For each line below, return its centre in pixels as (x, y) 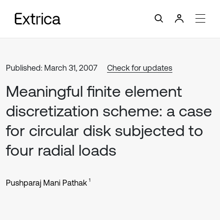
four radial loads (61, 150)
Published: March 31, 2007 (52, 68)
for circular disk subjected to (105, 130)
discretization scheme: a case (109, 111)
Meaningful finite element (94, 91)
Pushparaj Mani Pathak (46, 183)
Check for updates (140, 68)
